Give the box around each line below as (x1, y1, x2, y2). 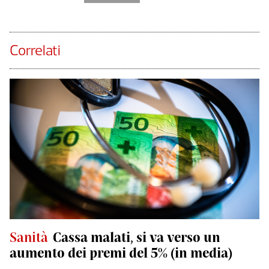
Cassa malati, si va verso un (53, 229, 220, 244)
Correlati (10, 41, 61, 59)
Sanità (10, 229, 48, 244)
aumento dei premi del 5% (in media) (10, 244, 232, 260)
